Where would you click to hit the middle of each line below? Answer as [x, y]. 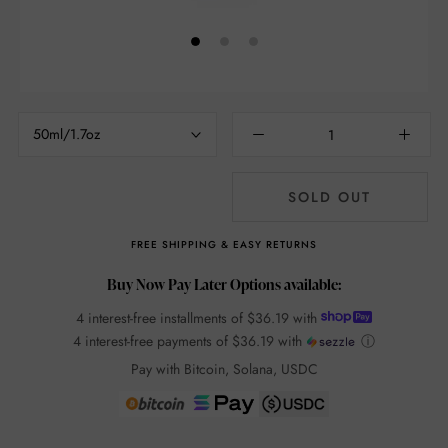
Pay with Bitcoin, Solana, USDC [224, 369]
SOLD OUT [330, 197]
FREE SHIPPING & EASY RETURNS [224, 244]
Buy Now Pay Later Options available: [224, 284]
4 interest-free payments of [152, 341]
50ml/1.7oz [66, 134]
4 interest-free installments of [162, 318]
